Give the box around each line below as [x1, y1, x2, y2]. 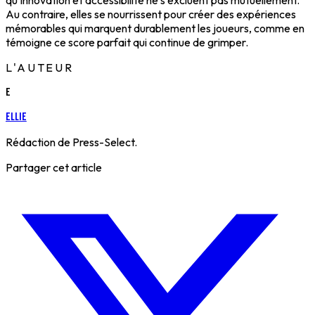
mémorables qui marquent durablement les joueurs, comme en [6, 21, 304, 36]
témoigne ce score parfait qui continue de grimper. [6, 35, 248, 50]
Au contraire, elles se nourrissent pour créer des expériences [6, 7, 296, 22]
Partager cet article [6, 160, 102, 175]
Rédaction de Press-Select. [6, 135, 137, 150]
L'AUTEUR [6, 60, 75, 75]
